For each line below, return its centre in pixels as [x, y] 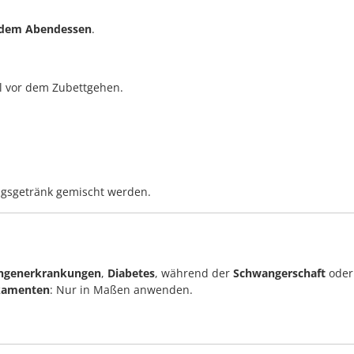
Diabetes [131, 273]
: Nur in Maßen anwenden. [121, 290]
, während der [194, 273]
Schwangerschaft [279, 273]
